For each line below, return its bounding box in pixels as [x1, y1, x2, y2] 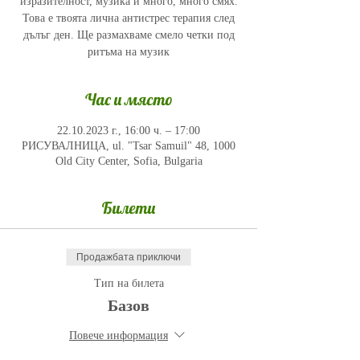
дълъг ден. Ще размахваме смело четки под [22, 29, 235, 41]
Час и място [84, 89, 173, 109]
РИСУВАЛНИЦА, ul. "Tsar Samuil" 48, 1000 [22, 140, 235, 152]
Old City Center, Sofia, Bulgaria [55, 155, 202, 167]
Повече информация [69, 329, 168, 342]
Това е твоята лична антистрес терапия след [22, 12, 235, 24]
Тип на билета [93, 277, 164, 289]
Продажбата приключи [76, 252, 181, 263]
